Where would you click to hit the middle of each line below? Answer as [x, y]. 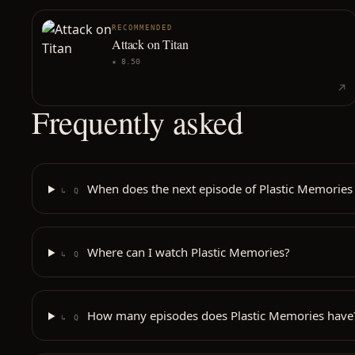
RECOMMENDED [142, 28]
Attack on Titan [150, 44]
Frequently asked [137, 122]
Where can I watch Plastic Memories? [188, 252]
